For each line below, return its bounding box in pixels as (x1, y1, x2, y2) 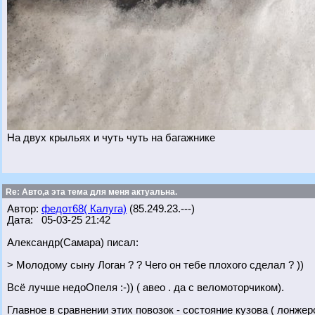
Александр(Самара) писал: (7, 237, 139, 248)
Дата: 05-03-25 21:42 (7, 214, 110, 226)
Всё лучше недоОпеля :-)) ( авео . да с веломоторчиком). (7, 282, 284, 293)
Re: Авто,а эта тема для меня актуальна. (4, 187, 177, 197)
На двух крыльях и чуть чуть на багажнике (7, 132, 215, 143)
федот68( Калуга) (41, 203, 127, 214)
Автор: (7, 203, 41, 214)
